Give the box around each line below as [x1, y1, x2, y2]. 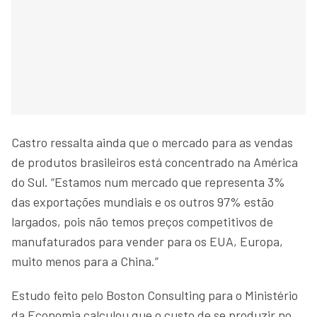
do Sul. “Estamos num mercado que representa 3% [11, 173, 285, 190]
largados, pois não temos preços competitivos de [11, 213, 273, 229]
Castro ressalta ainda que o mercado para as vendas [11, 134, 293, 150]
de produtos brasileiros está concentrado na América [11, 154, 298, 170]
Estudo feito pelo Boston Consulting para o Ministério [11, 287, 298, 303]
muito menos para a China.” [11, 253, 158, 269]
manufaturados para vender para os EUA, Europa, [11, 233, 283, 249]
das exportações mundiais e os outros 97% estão [11, 193, 274, 209]
